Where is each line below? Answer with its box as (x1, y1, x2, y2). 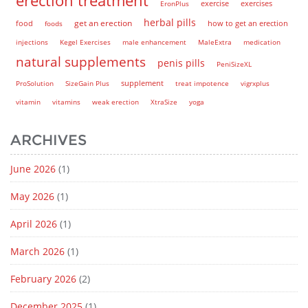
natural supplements (16, 52, 146, 70)
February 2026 (10, 272, 76, 285)
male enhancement (122, 36, 186, 47)
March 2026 (10, 244, 65, 258)
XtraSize (151, 96, 177, 107)
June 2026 (10, 162, 56, 175)
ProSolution (16, 78, 54, 88)
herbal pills (144, 15, 196, 29)
